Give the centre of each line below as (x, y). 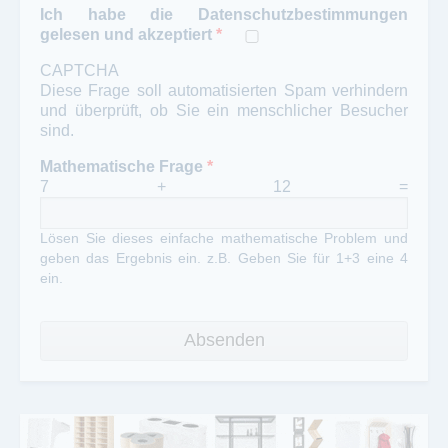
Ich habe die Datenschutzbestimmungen (224, 15)
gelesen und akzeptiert (126, 35)
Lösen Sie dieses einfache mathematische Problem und (224, 238)
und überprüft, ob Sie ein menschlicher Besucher (224, 111)
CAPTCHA (79, 71)
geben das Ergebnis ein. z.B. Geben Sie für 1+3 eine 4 (224, 258)
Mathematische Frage (123, 167)
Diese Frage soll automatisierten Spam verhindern (224, 91)
